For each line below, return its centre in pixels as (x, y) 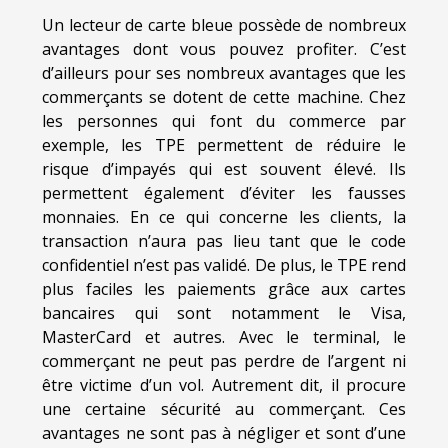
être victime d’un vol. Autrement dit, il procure (224, 385)
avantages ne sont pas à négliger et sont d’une (224, 433)
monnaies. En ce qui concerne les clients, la (224, 217)
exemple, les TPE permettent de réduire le (224, 145)
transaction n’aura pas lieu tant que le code (224, 241)
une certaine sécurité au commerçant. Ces (224, 409)
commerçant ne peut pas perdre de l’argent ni (224, 361)
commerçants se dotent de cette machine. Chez (224, 97)
